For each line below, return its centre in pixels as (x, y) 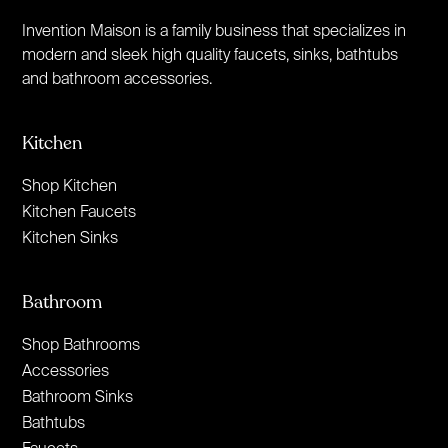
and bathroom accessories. (117, 77)
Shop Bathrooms (81, 343)
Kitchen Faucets (79, 210)
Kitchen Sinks (70, 236)
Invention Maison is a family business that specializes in (214, 29)
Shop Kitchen (70, 184)
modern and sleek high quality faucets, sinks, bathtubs (210, 53)
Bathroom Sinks (78, 395)
